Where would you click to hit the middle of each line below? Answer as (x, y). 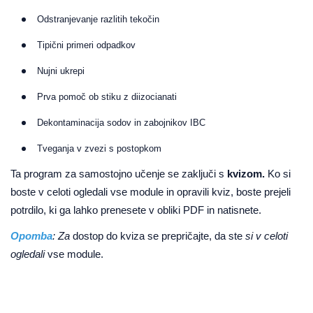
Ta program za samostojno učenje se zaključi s (119, 174)
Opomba (31, 236)
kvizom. (246, 174)
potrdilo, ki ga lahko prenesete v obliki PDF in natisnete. (136, 210)
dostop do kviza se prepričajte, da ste (159, 236)
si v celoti (267, 236)
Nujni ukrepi (61, 71)
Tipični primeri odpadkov (86, 45)
